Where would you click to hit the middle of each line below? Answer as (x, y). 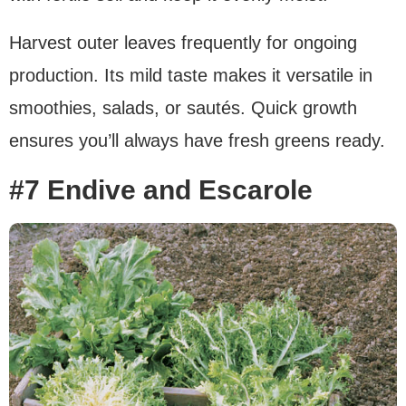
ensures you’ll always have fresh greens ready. (197, 141)
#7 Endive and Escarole (161, 190)
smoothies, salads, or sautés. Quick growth (183, 108)
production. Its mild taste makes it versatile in (191, 76)
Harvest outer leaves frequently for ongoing (183, 43)
